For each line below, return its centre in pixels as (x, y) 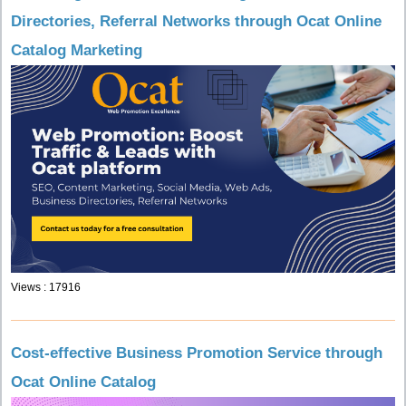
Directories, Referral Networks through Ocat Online (196, 21)
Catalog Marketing (77, 50)
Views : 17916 (46, 288)
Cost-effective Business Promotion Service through (197, 353)
